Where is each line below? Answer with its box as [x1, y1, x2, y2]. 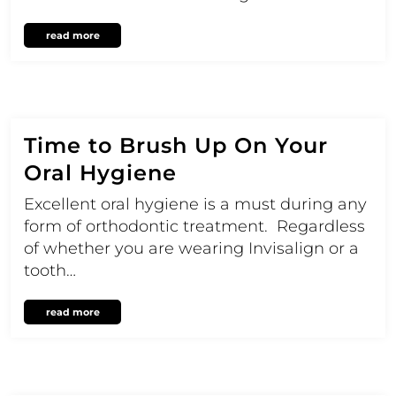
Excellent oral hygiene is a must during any [24, 194, 367, 214]
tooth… [24, 260, 76, 280]
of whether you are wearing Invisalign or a [24, 238, 359, 258]
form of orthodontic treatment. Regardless [24, 216, 365, 236]
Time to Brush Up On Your [24, 132, 328, 158]
